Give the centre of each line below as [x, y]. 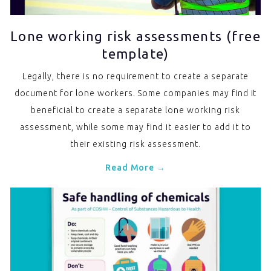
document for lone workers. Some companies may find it [135, 93]
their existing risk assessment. [135, 144]
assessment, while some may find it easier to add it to [135, 127]
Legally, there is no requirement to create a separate [135, 77]
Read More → [135, 168]
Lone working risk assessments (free [135, 36]
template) [135, 54]
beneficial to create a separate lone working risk [135, 110]
